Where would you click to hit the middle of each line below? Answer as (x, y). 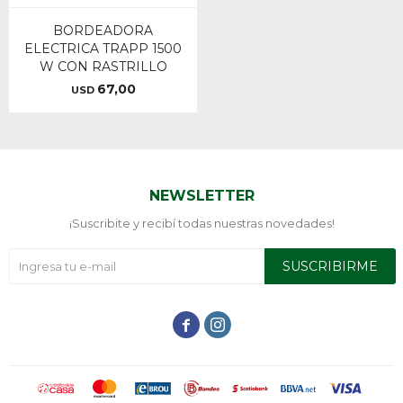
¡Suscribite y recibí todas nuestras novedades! (201, 223)
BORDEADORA (103, 31)
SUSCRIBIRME (330, 266)
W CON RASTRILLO (103, 67)
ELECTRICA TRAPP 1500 (103, 49)
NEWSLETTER (201, 196)
